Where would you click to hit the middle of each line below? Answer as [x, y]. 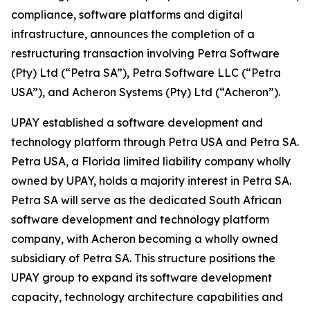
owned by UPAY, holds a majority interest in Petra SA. [151, 181]
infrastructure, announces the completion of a [133, 34]
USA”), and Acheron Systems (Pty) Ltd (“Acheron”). [146, 92]
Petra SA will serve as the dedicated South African [146, 200]
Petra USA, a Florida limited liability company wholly [151, 161]
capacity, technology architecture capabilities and [147, 297]
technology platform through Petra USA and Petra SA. [155, 142]
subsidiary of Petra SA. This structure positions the [143, 258]
